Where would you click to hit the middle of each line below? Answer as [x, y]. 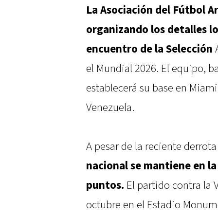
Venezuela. [110, 108]
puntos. [105, 186]
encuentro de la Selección [149, 49]
